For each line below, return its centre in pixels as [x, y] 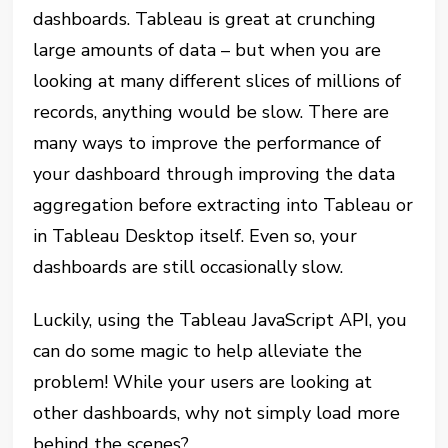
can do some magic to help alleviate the [198, 351]
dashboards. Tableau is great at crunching [205, 19]
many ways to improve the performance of [207, 143]
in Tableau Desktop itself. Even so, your [195, 236]
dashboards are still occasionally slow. [188, 267]
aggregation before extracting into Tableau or [223, 205]
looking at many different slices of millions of [217, 81]
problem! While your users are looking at [203, 382]
